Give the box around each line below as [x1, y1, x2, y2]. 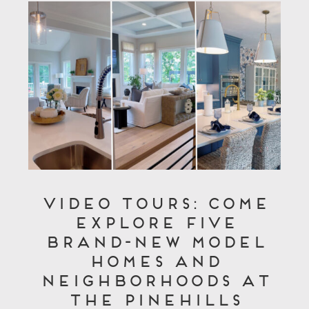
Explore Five [72, 212, 237, 228]
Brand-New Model [43, 232, 266, 248]
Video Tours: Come [41, 193, 268, 209]
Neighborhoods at [39, 270, 270, 286]
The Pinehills [68, 290, 241, 306]
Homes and [88, 251, 221, 267]
